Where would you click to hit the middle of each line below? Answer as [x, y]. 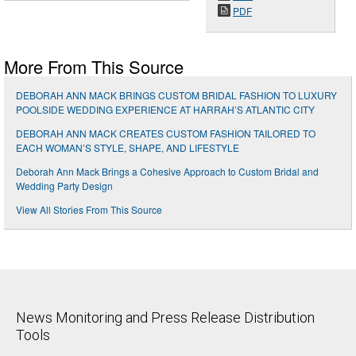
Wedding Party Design [64, 186]
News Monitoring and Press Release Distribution [165, 318]
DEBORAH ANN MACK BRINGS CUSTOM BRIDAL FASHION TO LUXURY [176, 95]
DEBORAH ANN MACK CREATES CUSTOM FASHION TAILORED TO [166, 133]
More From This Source [94, 67]
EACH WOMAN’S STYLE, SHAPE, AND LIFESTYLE [128, 148]
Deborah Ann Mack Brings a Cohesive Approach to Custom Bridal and [167, 172]
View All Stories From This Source [89, 210]
